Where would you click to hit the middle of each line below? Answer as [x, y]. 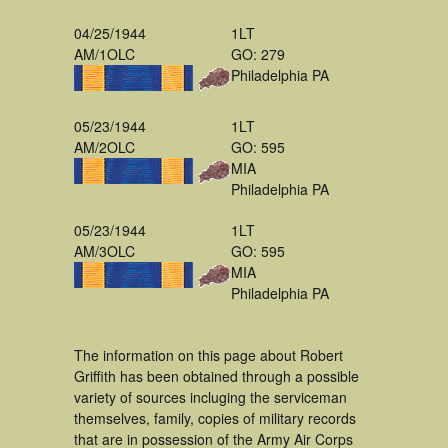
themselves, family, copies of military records [215, 418]
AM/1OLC [104, 54]
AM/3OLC [104, 251]
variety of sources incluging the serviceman [210, 397]
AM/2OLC [104, 147]
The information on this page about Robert [208, 355]
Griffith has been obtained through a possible [216, 376]
